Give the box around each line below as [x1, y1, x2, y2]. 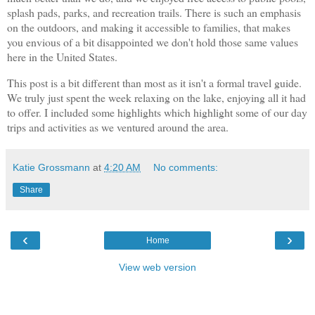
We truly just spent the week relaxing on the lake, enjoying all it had [7, 89, 306, 105]
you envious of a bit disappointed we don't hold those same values [7, 34, 298, 50]
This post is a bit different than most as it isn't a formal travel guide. [7, 75, 302, 90]
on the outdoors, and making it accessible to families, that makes [7, 20, 290, 35]
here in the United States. [7, 49, 121, 65]
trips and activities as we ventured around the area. [7, 119, 232, 134]
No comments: [153, 161, 219, 173]
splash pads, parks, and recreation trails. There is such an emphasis [7, 5, 301, 20]
